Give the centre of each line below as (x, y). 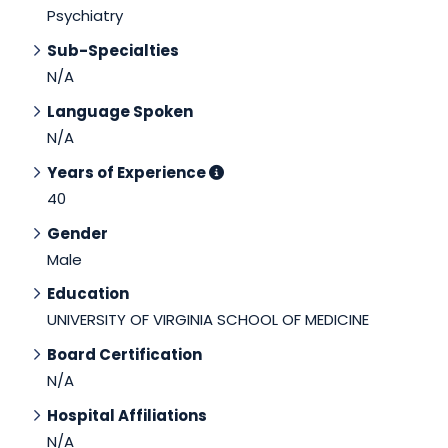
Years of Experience (128, 172)
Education (88, 294)
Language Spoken (120, 112)
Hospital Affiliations (127, 416)
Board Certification (124, 355)
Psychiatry (85, 16)
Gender (77, 233)
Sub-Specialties (113, 51)
